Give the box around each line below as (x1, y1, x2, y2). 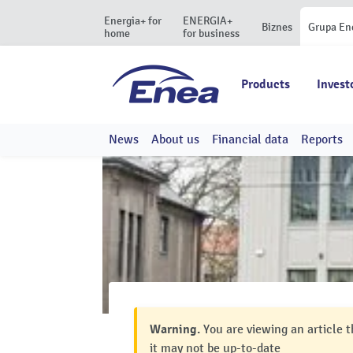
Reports (301, 132, 343, 147)
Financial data (212, 132, 288, 147)
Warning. (150, 321, 200, 337)
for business (183, 27, 240, 40)
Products (241, 76, 290, 92)
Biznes (262, 20, 292, 34)
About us (151, 132, 199, 147)
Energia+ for (104, 14, 162, 28)
